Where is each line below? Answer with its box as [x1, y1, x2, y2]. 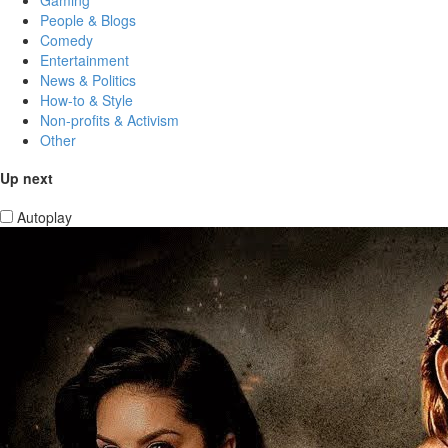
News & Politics [40, 69, 136, 90]
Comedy [40, 29, 93, 50]
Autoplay [17, 206, 72, 227]
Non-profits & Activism [40, 109, 179, 130]
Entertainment [40, 49, 129, 70]
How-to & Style [40, 89, 133, 110]
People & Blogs [40, 9, 136, 30]
